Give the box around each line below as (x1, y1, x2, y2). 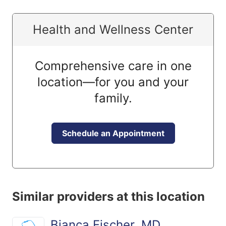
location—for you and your (37, 75, 189, 89)
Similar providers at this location (12, 189, 205, 204)
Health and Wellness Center (33, 22, 193, 37)
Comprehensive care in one (34, 59, 192, 73)
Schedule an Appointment (62, 128, 164, 138)
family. (94, 91, 132, 105)
